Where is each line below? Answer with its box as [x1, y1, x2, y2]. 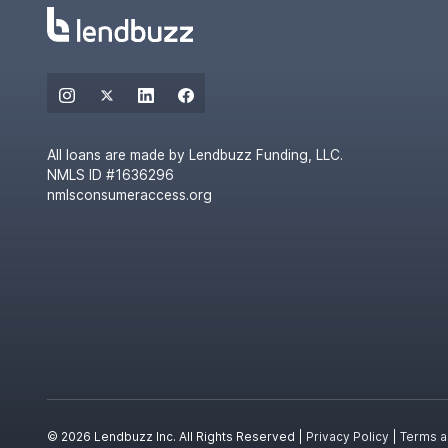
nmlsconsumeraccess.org [47, 186, 213, 203]
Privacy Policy [306, 430, 390, 445]
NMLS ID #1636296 [47, 166, 175, 183]
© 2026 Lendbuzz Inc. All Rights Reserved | [47, 430, 307, 445]
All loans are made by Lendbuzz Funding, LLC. [47, 146, 344, 163]
